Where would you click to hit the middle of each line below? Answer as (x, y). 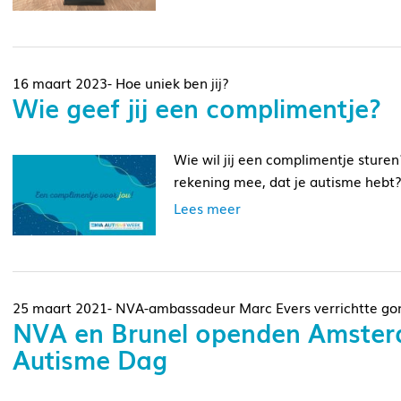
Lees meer (207, 207)
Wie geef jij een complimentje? (197, 107)
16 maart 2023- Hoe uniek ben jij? (121, 82)
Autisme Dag (90, 359)
